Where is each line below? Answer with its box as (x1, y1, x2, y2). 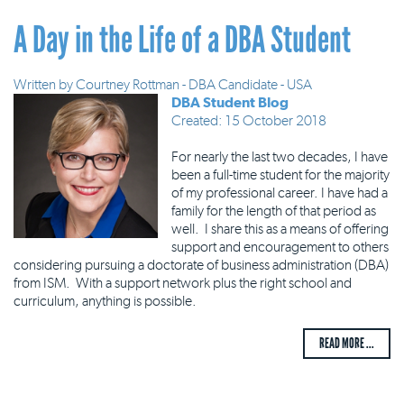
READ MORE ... (319, 335, 374, 352)
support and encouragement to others (171, 238, 389, 255)
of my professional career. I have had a (171, 184, 388, 201)
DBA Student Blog (171, 94, 289, 111)
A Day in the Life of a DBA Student (14, 17, 351, 62)
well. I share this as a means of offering (171, 220, 389, 237)
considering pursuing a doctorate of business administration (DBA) (14, 256, 389, 273)
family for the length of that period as (171, 202, 376, 219)
